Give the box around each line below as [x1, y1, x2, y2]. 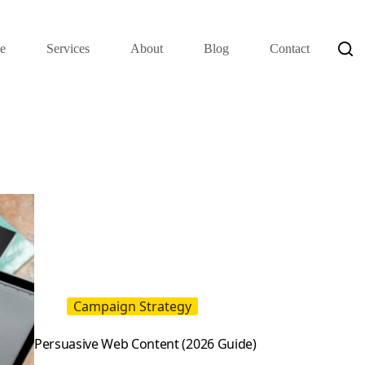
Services [46, 42, 90, 55]
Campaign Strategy [73, 297, 191, 315]
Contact [270, 42, 310, 55]
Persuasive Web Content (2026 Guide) [33, 334, 257, 353]
